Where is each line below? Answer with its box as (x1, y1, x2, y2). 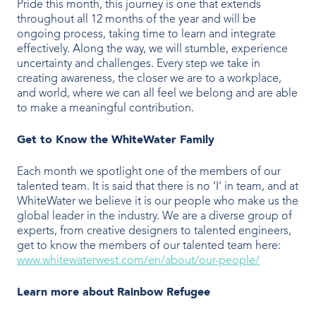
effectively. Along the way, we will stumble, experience (17, 43, 288, 55)
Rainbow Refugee (117, 286, 210, 298)
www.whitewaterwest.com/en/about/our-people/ (17, 255, 260, 267)
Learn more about (17, 286, 114, 298)
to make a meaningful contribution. (17, 102, 200, 114)
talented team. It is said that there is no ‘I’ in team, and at (17, 181, 298, 193)
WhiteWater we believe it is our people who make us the (17, 195, 298, 207)
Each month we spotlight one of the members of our (17, 166, 281, 178)
